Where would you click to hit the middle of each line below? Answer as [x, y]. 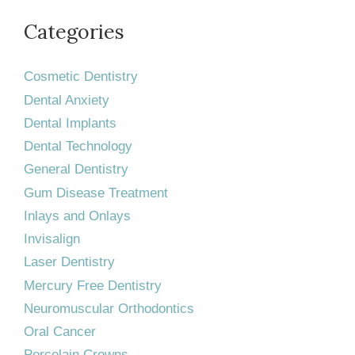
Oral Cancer [60, 332]
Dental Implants [70, 123]
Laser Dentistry [69, 262]
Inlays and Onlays [77, 216]
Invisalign [52, 239]
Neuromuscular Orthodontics [109, 308]
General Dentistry [76, 170]
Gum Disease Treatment [96, 193]
